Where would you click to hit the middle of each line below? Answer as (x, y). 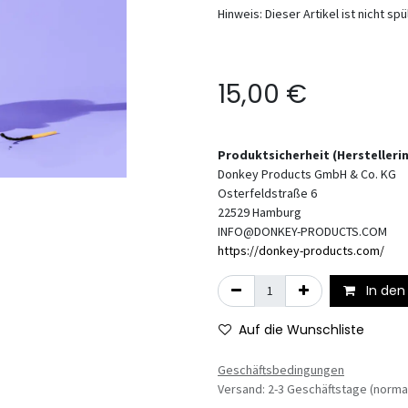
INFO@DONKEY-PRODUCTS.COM (302, 231)
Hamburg (277, 212)
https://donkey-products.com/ (301, 250)
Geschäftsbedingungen (281, 370)
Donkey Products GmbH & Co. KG (307, 174)
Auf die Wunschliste (301, 330)
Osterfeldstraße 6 (267, 193)
